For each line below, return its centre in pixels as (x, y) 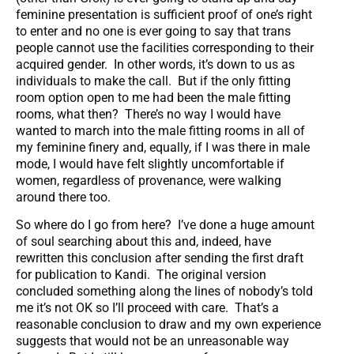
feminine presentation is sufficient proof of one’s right (164, 14)
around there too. (63, 197)
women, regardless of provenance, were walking (149, 180)
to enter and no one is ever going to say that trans (153, 31)
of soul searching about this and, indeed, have (143, 242)
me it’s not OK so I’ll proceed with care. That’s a (147, 308)
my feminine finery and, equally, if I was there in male (163, 147)
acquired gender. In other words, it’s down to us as (155, 64)
